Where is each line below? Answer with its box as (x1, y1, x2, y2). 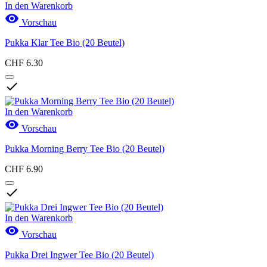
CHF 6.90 (5, 163, 43, 174)
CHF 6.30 (5, 57, 43, 68)
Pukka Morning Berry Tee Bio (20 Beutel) (5, 143, 164, 154)
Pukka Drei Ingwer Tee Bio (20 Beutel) (5, 249, 154, 260)
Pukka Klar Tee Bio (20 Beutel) (5, 37, 125, 48)
